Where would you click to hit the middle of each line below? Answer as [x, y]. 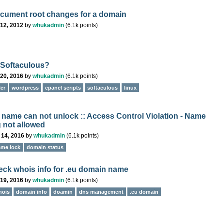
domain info [31, 192]
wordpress [25, 88]
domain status [45, 147]
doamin [63, 192]
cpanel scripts [63, 88]
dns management [101, 192]
